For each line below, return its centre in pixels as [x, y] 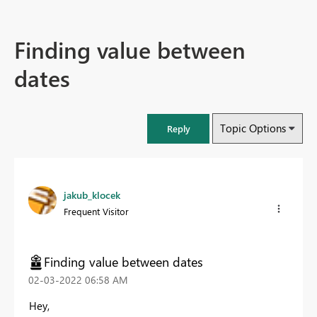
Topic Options [253, 128]
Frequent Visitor [96, 212]
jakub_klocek [92, 195]
